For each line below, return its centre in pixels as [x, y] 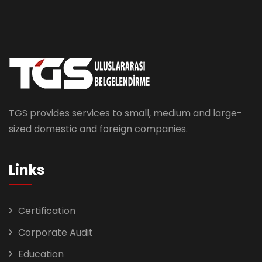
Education [41, 254]
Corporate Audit [56, 232]
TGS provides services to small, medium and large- [125, 113]
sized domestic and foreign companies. [98, 129]
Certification [47, 211]
